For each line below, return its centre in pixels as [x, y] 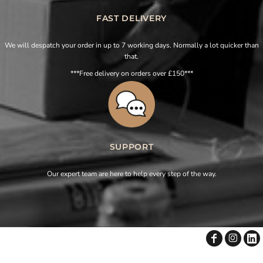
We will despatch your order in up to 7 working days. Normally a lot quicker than [131, 45]
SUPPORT [131, 147]
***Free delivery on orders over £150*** [131, 73]
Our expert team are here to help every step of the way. [131, 174]
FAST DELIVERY [131, 18]
